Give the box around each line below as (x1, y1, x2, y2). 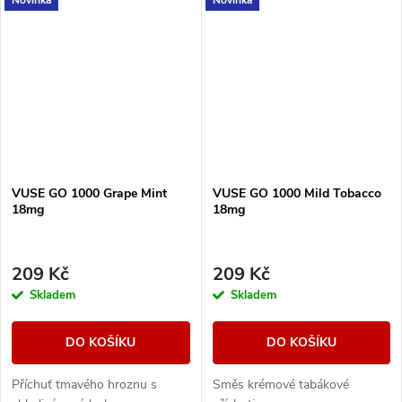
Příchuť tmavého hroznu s (12, 375, 157, 393)
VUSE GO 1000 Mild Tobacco (212, 185, 381, 203)
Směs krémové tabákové (212, 375, 349, 393)
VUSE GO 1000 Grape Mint (12, 185, 167, 203)
